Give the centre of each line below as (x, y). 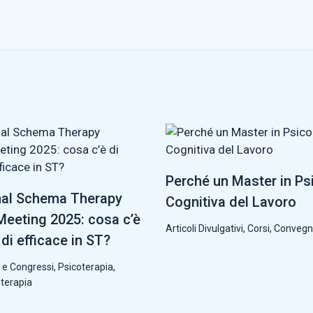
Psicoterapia (85, 267)
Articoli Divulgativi (204, 228)
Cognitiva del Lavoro (231, 202)
